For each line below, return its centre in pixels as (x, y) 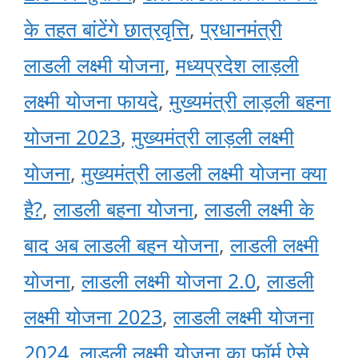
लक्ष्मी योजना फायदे (91, 101)
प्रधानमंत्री (241, 29)
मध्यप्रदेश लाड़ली (237, 65)
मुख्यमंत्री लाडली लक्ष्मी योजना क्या (204, 173)
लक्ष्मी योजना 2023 (93, 317)
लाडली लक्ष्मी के (259, 209)
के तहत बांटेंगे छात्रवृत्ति (107, 29)
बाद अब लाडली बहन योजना (121, 245)
